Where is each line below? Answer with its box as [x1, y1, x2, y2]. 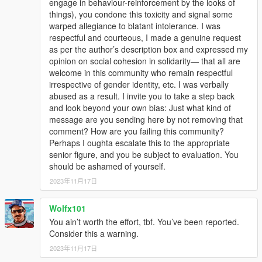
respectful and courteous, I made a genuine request [49, 32, 241, 44]
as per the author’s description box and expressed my [49, 43, 248, 56]
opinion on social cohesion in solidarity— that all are [49, 55, 240, 67]
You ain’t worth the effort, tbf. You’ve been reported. [49, 216, 239, 228]
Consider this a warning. [49, 227, 139, 240]
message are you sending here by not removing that [49, 113, 243, 126]
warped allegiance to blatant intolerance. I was [49, 20, 220, 32]
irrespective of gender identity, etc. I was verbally [49, 78, 229, 91]
